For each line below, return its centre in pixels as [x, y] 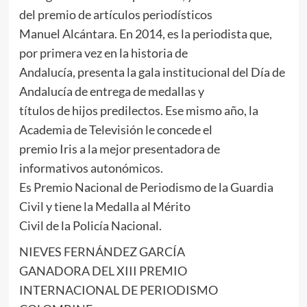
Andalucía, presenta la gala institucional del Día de [152, 72]
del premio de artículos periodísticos [115, 15]
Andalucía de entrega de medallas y [111, 91]
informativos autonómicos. [91, 168]
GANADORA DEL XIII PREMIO [103, 271]
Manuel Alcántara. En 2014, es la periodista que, [145, 34]
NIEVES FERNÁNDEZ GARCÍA [102, 252]
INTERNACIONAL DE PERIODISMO [118, 290]
